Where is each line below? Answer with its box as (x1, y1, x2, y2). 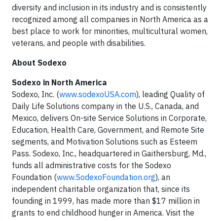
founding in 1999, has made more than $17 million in (12, 196, 200, 206)
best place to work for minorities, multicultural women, (12, 26, 208, 36)
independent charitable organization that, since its (12, 184, 190, 194)
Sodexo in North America (12, 77, 107, 87)
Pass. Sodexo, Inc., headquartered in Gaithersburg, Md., (12, 148, 206, 158)
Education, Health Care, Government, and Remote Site (12, 125, 204, 135)
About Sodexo (12, 58, 67, 68)
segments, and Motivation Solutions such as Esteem (12, 137, 197, 147)
